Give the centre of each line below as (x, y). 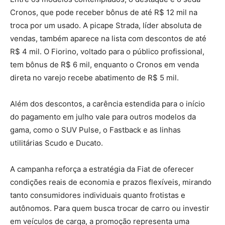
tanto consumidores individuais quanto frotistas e (98, 195)
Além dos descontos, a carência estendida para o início (107, 103)
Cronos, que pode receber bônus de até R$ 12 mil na (104, 12)
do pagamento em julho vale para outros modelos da (103, 117)
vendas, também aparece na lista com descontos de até (108, 38)
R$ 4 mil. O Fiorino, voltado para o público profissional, (107, 51)
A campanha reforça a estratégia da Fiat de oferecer (102, 169)
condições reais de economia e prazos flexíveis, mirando (111, 182)
